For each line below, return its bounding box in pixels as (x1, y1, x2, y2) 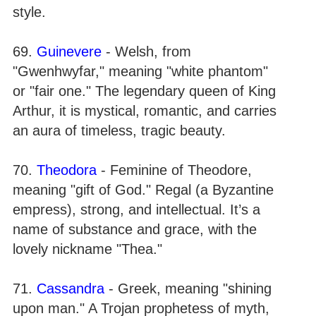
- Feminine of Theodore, (97, 162, 252, 178)
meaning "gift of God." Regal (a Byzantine (13, 182, 274, 197)
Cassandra (37, 281, 104, 296)
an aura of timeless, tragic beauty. (13, 123, 226, 138)
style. (13, 4, 46, 20)
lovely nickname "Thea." (13, 241, 162, 257)
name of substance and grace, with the (13, 221, 257, 237)
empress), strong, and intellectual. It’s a (13, 202, 260, 217)
